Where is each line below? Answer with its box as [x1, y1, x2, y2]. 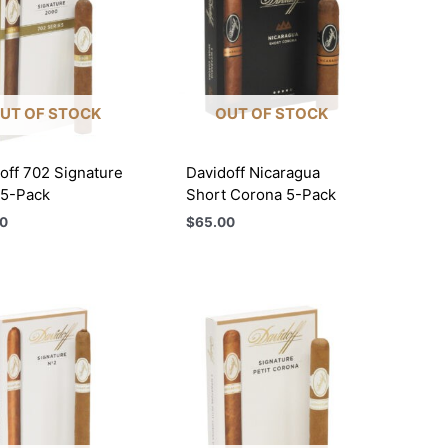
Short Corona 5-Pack [186, 185, 337, 205]
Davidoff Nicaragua [186, 163, 321, 183]
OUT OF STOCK [215, 103, 329, 123]
